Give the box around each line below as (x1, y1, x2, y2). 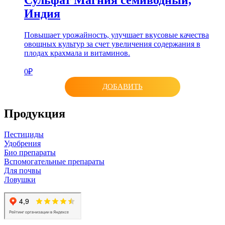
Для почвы (4, 166, 41, 175)
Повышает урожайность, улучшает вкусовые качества (24, 30, 209, 39)
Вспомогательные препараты (4, 157, 104, 166)
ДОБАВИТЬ (102, 82, 143, 91)
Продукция (4, 106, 65, 120)
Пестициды (4, 130, 44, 139)
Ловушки (4, 175, 36, 184)
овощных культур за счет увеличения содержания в (24, 39, 200, 48)
